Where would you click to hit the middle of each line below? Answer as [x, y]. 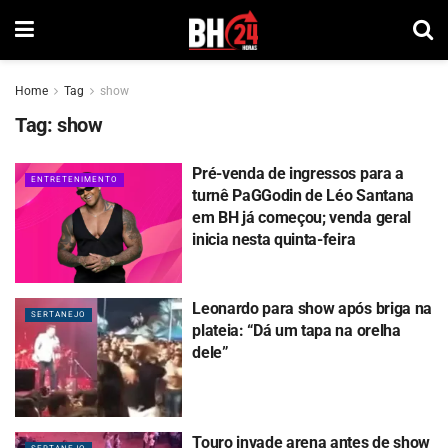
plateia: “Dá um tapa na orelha [296, 330]
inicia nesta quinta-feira [274, 239]
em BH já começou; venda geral [301, 217]
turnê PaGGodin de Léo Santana [303, 195]
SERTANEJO [58, 314]
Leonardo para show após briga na [312, 308]
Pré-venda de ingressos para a [298, 173]
